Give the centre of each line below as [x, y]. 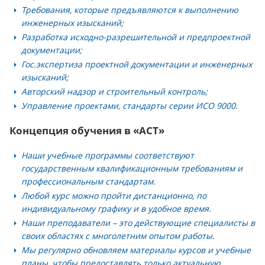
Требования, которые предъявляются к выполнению [130, 10]
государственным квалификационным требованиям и [132, 168]
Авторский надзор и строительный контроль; [114, 91]
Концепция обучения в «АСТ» [87, 130]
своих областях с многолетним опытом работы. [118, 236]
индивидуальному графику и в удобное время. [116, 209]
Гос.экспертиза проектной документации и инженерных [137, 64]
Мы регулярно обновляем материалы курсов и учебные [136, 250]
